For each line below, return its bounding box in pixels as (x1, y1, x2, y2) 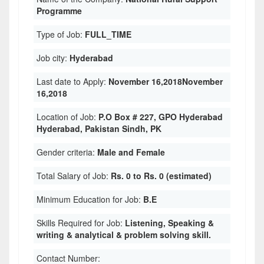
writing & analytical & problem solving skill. (37, 229, 211, 240)
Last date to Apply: (37, 75, 108, 87)
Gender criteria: (37, 146, 97, 158)
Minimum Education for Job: (37, 193, 143, 205)
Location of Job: (37, 111, 98, 123)
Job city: (37, 52, 70, 64)
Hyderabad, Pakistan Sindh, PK (37, 123, 161, 134)
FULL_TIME (85, 28, 131, 40)
